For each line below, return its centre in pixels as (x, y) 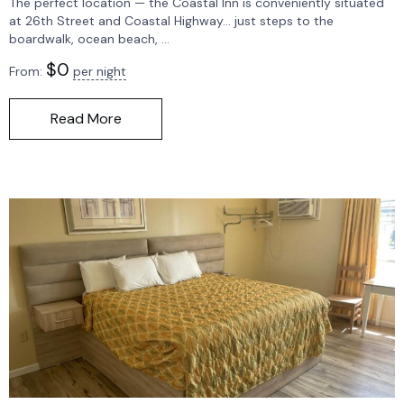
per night (100, 71)
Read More (86, 118)
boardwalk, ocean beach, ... (89, 38)
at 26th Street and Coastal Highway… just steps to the (171, 20)
